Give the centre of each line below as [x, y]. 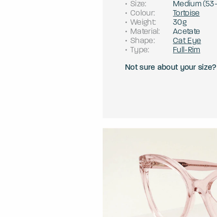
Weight [142, 22]
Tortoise [186, 13]
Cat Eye [187, 41]
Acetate [187, 31]
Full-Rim [187, 50]
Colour [142, 13]
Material [145, 31]
